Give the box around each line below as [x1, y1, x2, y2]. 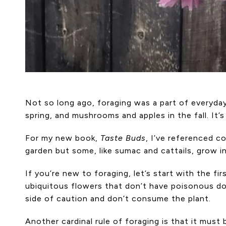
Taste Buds [100, 133, 146, 143]
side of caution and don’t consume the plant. [25, 193, 211, 203]
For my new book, [25, 133, 100, 143]
